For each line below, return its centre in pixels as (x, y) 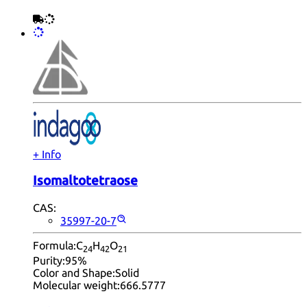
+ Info (47, 155)
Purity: (49, 261)
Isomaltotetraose (85, 181)
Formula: (54, 245)
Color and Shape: (74, 273)
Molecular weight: (76, 285)
